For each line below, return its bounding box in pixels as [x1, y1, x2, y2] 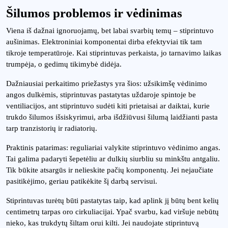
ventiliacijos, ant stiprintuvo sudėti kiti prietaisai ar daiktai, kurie [6, 102, 210, 110]
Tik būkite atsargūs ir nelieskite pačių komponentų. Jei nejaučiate [6, 166, 213, 174]
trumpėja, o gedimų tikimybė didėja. [6, 60, 122, 68]
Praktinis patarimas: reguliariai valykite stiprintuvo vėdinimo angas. [6, 144, 220, 152]
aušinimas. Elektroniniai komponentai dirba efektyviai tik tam [6, 38, 202, 46]
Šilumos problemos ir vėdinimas [6, 6, 182, 20]
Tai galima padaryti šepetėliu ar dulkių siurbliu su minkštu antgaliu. [6, 155, 220, 163]
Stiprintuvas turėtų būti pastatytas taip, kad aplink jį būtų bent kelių [6, 196, 219, 205]
